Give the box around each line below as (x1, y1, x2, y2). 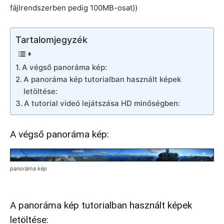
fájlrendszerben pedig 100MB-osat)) (10, 3, 137, 12)
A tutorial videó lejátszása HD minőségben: (24, 98, 180, 108)
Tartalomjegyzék (15, 34, 87, 45)
